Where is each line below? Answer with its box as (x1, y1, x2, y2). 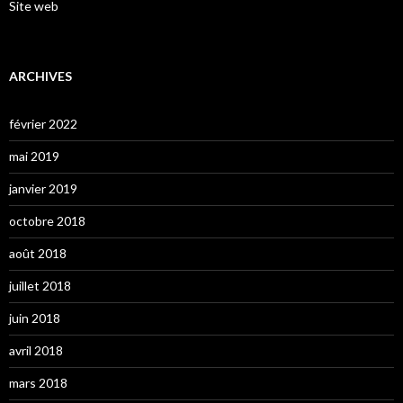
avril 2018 (9, 343, 63, 359)
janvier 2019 (9, 181, 77, 197)
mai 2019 (9, 148, 59, 165)
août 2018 (9, 246, 67, 262)
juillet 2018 (9, 278, 71, 294)
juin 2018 (9, 310, 60, 327)
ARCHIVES (9, 68, 72, 85)
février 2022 (9, 116, 77, 132)
